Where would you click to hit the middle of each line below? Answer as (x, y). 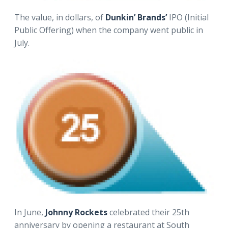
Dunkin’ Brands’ (136, 18)
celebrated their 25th (148, 212)
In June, (30, 212)
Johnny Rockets (76, 212)
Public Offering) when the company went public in (109, 30)
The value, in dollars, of (60, 18)
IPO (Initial (188, 18)
